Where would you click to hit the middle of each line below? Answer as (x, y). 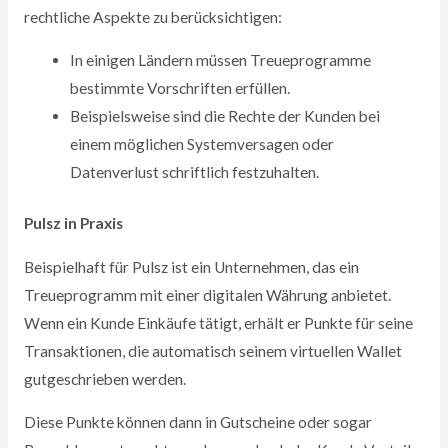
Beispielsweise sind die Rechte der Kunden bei (225, 116)
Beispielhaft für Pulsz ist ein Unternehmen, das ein (191, 266)
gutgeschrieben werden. (104, 378)
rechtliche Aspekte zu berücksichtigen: (152, 16)
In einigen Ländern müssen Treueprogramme (221, 60)
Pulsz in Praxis (73, 223)
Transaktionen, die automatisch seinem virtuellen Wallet (212, 350)
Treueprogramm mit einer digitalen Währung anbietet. (207, 294)
